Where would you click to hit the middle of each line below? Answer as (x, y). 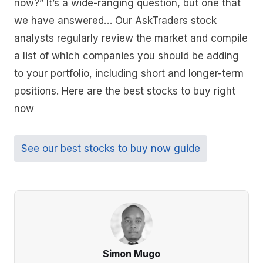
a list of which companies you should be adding (127, 56)
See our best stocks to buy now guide (111, 148)
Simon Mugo (131, 253)
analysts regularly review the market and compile (131, 38)
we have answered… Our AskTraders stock (115, 21)
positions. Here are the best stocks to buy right (125, 91)
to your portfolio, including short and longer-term (129, 74)
